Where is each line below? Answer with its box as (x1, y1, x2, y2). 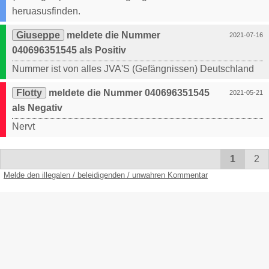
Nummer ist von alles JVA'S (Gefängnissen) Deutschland (12, 64, 254, 74)
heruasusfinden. (12, 6, 80, 17)
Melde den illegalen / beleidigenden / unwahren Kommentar (4, 171, 208, 180)
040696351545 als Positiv (12, 45, 126, 56)
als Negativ (12, 103, 62, 113)
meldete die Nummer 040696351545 (46, 88, 210, 98)
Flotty (16, 88, 42, 98)
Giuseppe (16, 30, 60, 41)
